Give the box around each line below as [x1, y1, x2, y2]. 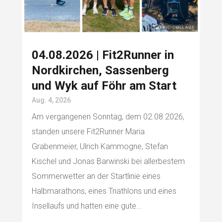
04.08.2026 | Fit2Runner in [31, 48, 174, 62]
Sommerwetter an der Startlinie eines [31, 171, 161, 181]
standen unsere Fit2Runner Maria [31, 127, 145, 137]
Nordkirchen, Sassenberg [31, 63, 169, 78]
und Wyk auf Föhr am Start [31, 79, 176, 93]
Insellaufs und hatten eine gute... [31, 201, 142, 211]
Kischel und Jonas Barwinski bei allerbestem [31, 157, 185, 166]
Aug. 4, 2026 [31, 96, 71, 105]
